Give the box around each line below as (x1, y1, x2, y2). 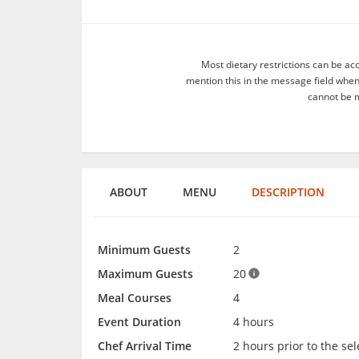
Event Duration (98, 313, 181, 329)
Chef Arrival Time (98, 337, 192, 353)
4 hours (233, 313, 274, 329)
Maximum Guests (98, 265, 193, 281)
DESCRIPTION (252, 184, 325, 200)
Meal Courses (98, 289, 171, 305)
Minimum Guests (98, 241, 191, 257)
